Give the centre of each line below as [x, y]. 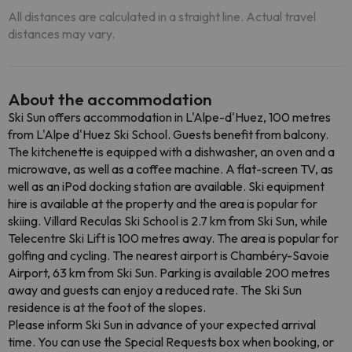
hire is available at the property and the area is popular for [163, 203]
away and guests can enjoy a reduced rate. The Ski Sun [155, 290]
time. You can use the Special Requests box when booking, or [171, 342]
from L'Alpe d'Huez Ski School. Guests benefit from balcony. [168, 134]
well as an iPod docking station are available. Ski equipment [166, 186]
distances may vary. [61, 34]
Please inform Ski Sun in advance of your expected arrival [162, 324]
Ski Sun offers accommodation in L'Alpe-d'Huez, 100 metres [169, 117]
